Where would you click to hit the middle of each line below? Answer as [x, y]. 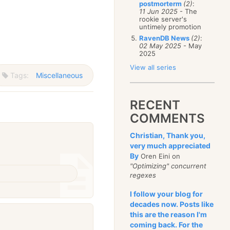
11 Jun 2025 [159, 11]
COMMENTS [168, 118]
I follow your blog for [167, 194]
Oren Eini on [160, 156]
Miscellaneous [60, 75]
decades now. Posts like [172, 204]
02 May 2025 [160, 46]
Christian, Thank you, [168, 135]
